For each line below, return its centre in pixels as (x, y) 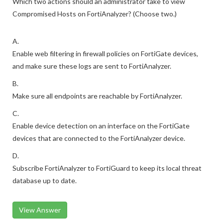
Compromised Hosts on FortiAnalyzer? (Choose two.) (95, 14)
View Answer (40, 210)
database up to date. (45, 180)
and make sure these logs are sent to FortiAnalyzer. (92, 66)
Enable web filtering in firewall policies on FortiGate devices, (105, 54)
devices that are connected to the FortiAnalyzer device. (99, 138)
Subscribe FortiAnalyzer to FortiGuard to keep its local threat (107, 168)
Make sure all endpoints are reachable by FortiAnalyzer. (97, 96)
